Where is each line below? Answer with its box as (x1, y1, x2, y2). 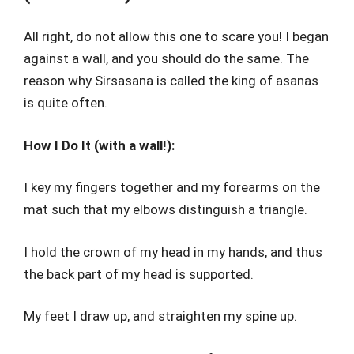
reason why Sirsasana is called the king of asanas (24, 73, 318, 88)
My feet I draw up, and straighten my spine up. (24, 308, 297, 324)
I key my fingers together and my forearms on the (24, 179, 320, 195)
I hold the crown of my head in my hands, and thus (24, 243, 322, 260)
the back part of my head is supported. (24, 265, 254, 282)
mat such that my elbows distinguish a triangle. (24, 201, 307, 217)
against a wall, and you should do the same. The (24, 51, 309, 66)
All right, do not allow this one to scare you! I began (24, 28, 329, 44)
